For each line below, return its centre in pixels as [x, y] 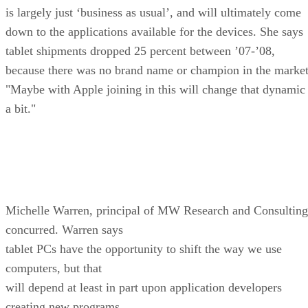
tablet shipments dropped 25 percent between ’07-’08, [140, 51]
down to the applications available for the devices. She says [154, 31]
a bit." [21, 108]
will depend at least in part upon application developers [144, 287]
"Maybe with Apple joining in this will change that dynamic [155, 89]
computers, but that [54, 268]
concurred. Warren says [64, 229]
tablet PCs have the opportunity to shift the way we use [144, 249]
